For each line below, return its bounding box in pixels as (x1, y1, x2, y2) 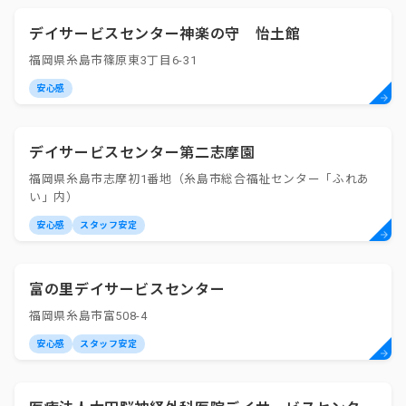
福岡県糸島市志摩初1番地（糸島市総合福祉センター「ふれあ (29, 172, 370, 186)
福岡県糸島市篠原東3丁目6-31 (29, 53, 198, 67)
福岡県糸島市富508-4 (29, 309, 148, 323)
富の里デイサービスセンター (29, 281, 226, 298)
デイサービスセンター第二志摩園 (29, 144, 256, 161)
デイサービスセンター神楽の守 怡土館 (29, 25, 301, 43)
